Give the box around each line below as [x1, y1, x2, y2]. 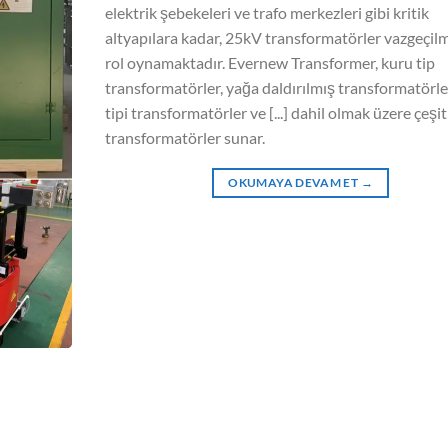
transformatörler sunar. [104, 127, 265, 147]
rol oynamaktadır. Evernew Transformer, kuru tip [104, 52, 435, 72]
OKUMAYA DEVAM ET [228, 174, 361, 190]
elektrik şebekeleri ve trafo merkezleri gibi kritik [104, 2, 429, 22]
